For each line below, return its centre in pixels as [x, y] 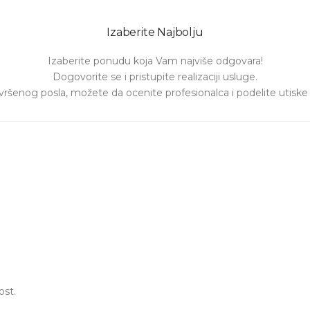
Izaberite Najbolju [155, 32]
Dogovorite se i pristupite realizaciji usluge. [155, 77]
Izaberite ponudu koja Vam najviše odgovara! [155, 61]
